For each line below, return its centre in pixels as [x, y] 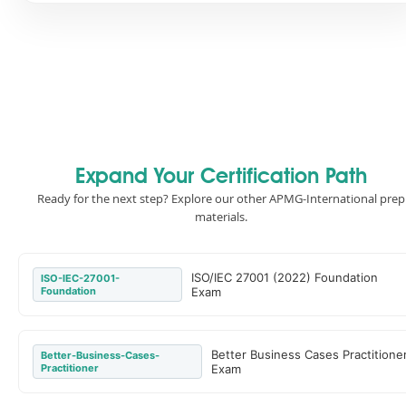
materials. [221, 217]
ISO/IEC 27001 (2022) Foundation [284, 277]
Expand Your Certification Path [221, 178]
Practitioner [70, 368]
